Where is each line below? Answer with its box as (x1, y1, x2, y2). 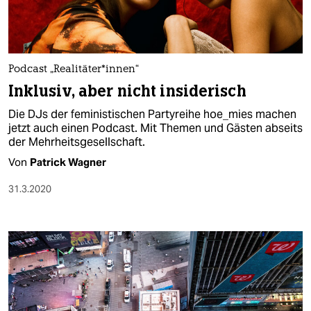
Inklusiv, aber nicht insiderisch (8, 81, 246, 102)
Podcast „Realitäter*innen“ (8, 65, 139, 76)
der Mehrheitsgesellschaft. (8, 135, 145, 150)
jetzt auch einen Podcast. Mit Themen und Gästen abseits (8, 121, 303, 136)
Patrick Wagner (30, 155, 106, 169)
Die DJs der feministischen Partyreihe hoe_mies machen (8, 107, 296, 122)
